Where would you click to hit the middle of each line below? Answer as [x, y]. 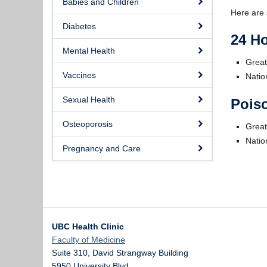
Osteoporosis [88, 124]
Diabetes [79, 26]
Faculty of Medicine [89, 240]
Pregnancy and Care [102, 148]
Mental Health [89, 51]
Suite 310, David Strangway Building [120, 253]
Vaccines [79, 75]
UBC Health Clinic [88, 226]
